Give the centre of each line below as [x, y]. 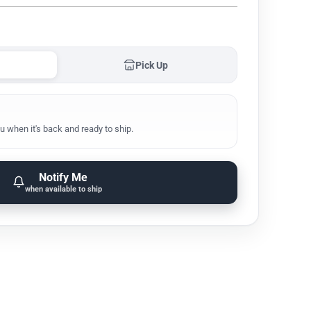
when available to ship [63, 189]
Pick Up [152, 65]
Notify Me [63, 177]
